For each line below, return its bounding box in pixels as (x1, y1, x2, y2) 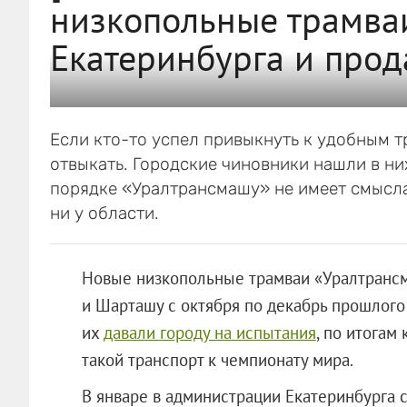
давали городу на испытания (103, 321, 316, 343)
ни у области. (49, 202, 159, 223)
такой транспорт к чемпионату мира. (81, 348, 353, 371)
